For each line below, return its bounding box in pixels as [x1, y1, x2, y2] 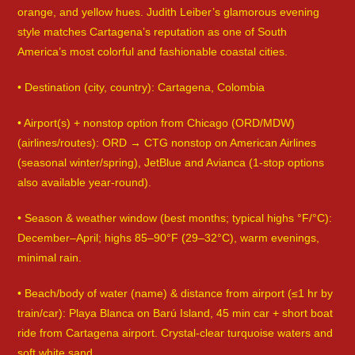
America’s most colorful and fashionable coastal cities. [17, 45, 288, 59]
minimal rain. [17, 251, 82, 265]
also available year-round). [17, 176, 152, 189]
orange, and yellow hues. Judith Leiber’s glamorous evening [17, 6, 320, 19]
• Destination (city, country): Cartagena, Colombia [17, 81, 265, 94]
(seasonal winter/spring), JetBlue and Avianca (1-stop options [17, 156, 325, 170]
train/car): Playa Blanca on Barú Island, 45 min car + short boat [17, 307, 334, 320]
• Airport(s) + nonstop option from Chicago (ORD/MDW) [17, 116, 296, 130]
